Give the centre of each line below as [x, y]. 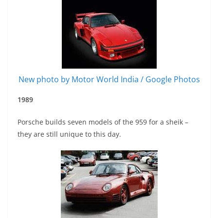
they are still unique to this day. [69, 134]
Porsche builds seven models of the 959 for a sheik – [103, 122]
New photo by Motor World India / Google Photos [109, 80]
